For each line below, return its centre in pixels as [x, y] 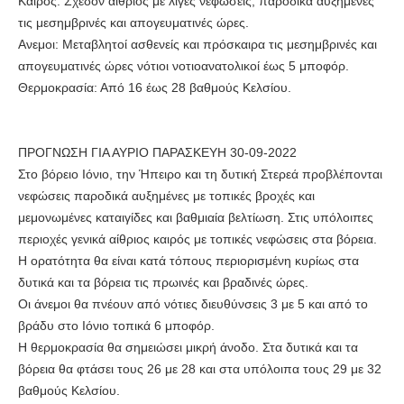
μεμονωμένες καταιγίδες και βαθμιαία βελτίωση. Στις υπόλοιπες [196, 218]
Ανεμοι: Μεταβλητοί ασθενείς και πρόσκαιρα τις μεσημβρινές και [197, 45]
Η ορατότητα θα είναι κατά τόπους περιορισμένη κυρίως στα [188, 261]
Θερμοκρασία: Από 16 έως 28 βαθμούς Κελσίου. [155, 88]
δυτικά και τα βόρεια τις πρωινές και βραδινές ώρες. [163, 283]
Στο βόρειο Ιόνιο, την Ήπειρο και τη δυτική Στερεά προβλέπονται [200, 174]
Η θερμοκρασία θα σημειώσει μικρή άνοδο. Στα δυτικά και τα [188, 348]
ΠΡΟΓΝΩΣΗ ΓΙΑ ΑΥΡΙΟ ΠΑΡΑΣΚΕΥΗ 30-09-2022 [157, 153]
